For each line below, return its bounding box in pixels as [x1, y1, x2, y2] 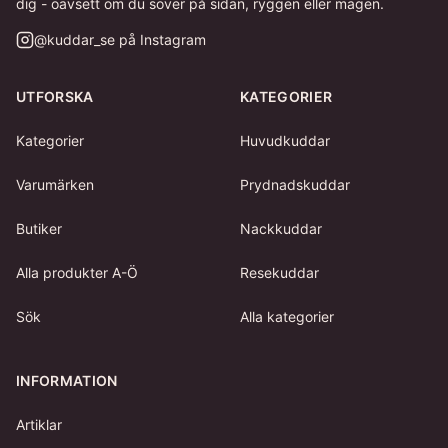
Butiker [16, 220, 62, 237]
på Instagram [115, 31, 206, 48]
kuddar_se [47, 31, 115, 48]
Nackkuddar [240, 220, 322, 237]
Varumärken [16, 176, 94, 193]
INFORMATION [16, 372, 118, 389]
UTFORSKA [16, 88, 94, 105]
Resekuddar [240, 264, 319, 281]
